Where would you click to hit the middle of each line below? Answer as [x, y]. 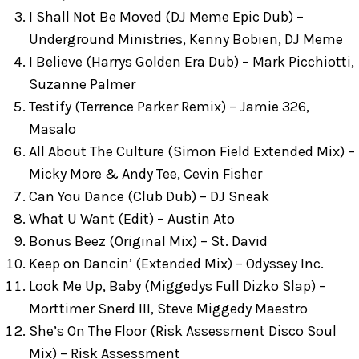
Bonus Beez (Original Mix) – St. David [148, 241]
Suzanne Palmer [82, 84]
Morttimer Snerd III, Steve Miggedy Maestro [168, 309]
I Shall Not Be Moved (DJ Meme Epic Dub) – [166, 17]
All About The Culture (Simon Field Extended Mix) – [192, 151]
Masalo [52, 129]
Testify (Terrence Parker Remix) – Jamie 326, [169, 107]
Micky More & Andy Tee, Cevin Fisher [145, 174]
